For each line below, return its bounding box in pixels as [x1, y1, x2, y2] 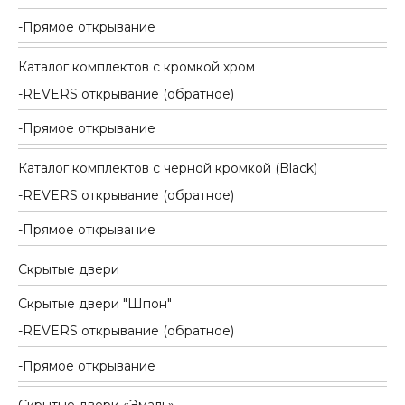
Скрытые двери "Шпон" [18, 296, 172, 313]
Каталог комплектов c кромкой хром [18, 58, 255, 75]
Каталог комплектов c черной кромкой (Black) [18, 159, 317, 176]
